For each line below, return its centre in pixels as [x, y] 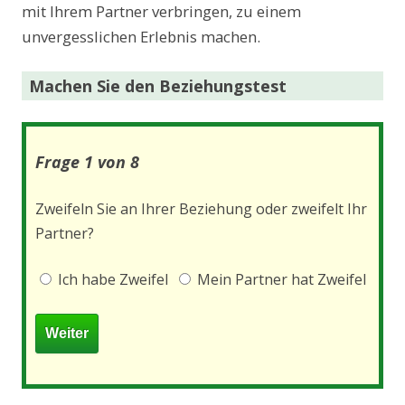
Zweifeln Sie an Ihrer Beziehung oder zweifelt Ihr [201, 209]
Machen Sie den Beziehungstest [158, 86]
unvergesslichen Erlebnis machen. [141, 37]
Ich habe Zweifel [111, 280]
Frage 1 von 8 [87, 162]
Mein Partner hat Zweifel [280, 280]
